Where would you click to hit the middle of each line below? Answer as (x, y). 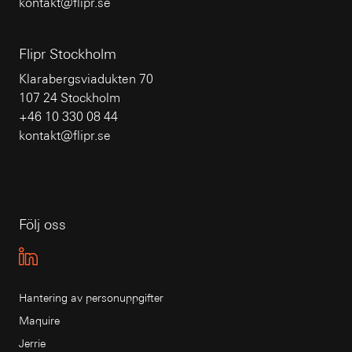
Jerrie (32, 343)
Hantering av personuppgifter (91, 298)
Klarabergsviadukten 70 (86, 79)
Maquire (39, 321)
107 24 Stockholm (70, 98)
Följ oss (42, 224)
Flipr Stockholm (68, 54)
